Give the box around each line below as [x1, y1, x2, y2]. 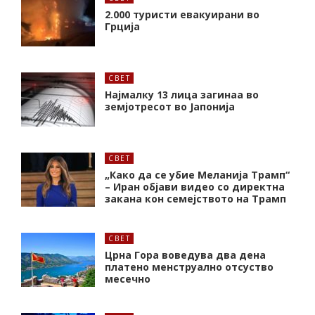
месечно [105, 272, 150, 286]
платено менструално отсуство [105, 260, 274, 274]
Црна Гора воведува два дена [105, 248, 266, 262]
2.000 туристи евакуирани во [105, 8, 259, 22]
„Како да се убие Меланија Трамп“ [105, 168, 290, 182]
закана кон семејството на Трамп [105, 192, 286, 206]
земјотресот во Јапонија [105, 100, 235, 114]
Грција [105, 20, 140, 34]
